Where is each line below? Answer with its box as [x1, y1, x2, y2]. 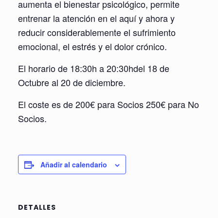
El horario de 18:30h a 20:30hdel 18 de [18, 62, 169, 74]
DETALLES [18, 202, 56, 212]
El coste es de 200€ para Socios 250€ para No [18, 98, 199, 110]
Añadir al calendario [40, 160, 107, 169]
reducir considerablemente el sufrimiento [18, 26, 176, 38]
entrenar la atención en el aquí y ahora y [18, 12, 175, 24]
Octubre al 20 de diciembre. [18, 76, 126, 89]
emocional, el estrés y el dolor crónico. [18, 40, 167, 53]
